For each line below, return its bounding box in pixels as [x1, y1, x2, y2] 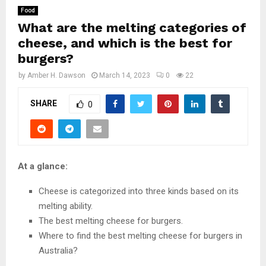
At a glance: [18, 160, 68, 172]
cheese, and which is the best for [18, 36, 232, 50]
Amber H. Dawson [27, 71, 85, 80]
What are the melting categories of [18, 20, 246, 35]
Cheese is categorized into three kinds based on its [39, 185, 239, 197]
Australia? [39, 245, 78, 256]
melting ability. [39, 200, 93, 211]
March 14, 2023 [99, 71, 150, 80]
